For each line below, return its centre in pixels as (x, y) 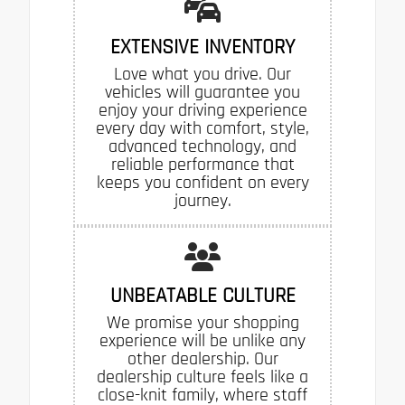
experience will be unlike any (202, 341)
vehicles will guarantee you (202, 93)
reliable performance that (202, 165)
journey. (202, 201)
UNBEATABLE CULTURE (202, 296)
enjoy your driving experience (202, 111)
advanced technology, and (202, 147)
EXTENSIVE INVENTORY (202, 47)
